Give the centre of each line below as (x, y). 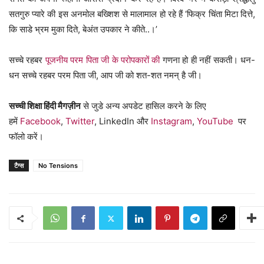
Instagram (171, 121)
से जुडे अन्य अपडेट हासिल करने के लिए (143, 106)
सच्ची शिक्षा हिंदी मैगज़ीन (45, 106)
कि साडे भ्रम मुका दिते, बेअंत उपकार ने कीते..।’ (83, 29)
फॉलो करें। (26, 137)
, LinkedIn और (123, 121)
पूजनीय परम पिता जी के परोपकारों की (103, 60)
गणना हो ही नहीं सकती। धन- (208, 60)
